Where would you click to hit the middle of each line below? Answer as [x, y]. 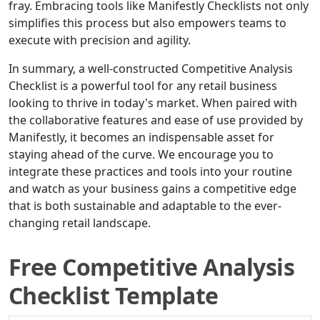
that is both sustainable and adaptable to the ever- [145, 206]
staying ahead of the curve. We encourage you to [141, 155]
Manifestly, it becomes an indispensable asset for [141, 137]
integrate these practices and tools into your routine [150, 172]
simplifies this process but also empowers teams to [147, 23]
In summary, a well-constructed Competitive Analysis [151, 69]
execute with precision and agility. [100, 40]
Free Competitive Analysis [152, 267]
